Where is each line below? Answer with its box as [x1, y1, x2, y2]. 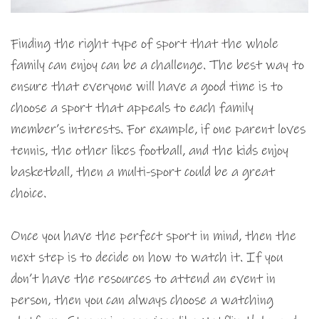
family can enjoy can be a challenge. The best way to [11, 57, 304, 74]
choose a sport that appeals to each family [11, 100, 253, 117]
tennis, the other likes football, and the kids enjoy [11, 142, 288, 159]
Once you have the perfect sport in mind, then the [11, 228, 296, 245]
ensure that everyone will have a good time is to [11, 78, 283, 95]
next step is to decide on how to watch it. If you [11, 249, 283, 266]
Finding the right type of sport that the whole [11, 36, 278, 53]
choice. [11, 185, 46, 202]
